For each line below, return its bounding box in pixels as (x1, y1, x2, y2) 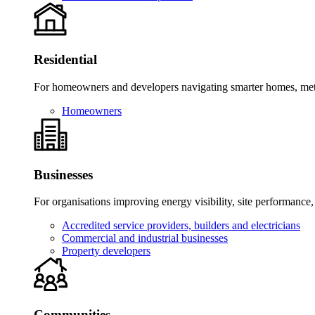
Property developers (62, 245, 150, 257)
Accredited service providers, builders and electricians (62, 219, 300, 232)
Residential (34, 52, 97, 67)
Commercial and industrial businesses (62, 232, 228, 245)
